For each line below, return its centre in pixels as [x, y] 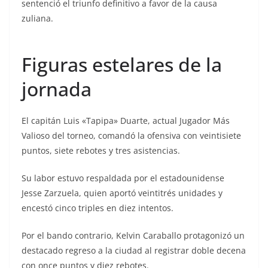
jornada [57, 89]
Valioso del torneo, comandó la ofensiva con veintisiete [131, 135]
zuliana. [37, 19]
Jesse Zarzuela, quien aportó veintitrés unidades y [122, 193]
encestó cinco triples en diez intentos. [98, 208]
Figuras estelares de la [122, 64]
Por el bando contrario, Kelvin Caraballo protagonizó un [133, 235]
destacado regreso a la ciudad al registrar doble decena [134, 250]
